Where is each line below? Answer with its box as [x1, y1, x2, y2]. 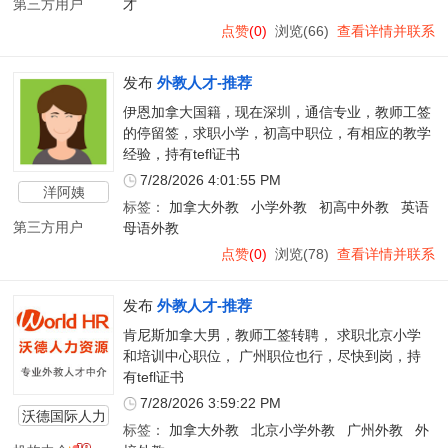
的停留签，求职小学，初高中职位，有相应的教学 [122, 126, 431, 142]
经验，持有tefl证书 [122, 147, 240, 163]
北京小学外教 [250, 422, 335, 438]
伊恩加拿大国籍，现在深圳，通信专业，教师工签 [122, 105, 431, 121]
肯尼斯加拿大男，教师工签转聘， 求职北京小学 [122, 328, 421, 344]
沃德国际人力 [21, 407, 106, 424]
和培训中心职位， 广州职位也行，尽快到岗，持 [122, 349, 421, 365]
